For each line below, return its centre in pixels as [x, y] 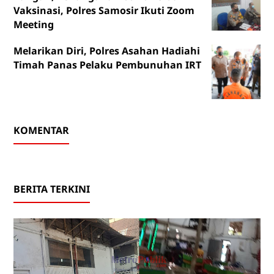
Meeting [33, 25]
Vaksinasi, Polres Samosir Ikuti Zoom [104, 11]
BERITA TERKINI [51, 189]
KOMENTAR [41, 131]
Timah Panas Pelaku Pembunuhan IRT [107, 65]
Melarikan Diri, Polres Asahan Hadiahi [106, 51]
